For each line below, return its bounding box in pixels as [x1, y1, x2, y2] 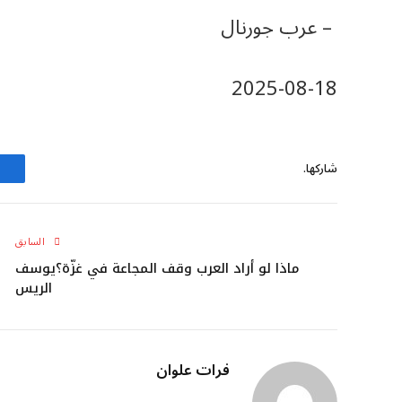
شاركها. [303, 155, 337, 181]
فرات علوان [156, 354, 230, 388]
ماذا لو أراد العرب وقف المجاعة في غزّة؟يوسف [15, 256, 300, 282]
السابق [15, 232, 48, 253]
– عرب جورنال [221, 6, 337, 48]
